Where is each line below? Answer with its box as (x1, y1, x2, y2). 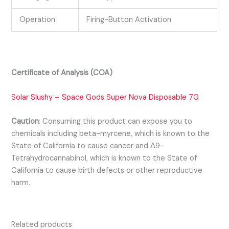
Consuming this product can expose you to (42, 116, 193, 126)
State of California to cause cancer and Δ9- (11, 141, 165, 151)
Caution (11, 116, 39, 126)
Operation (19, 15, 56, 25)
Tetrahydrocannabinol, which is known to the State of (11, 153, 197, 163)
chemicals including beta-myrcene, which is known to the (11, 128, 210, 139)
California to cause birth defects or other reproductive (11, 165, 203, 175)
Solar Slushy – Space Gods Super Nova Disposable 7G (11, 92, 199, 102)
